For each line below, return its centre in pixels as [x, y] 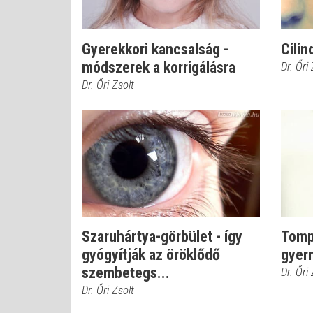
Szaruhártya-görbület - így [162, 236]
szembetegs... [126, 273]
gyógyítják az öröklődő [151, 255]
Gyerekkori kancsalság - [155, 49]
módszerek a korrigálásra [159, 67]
